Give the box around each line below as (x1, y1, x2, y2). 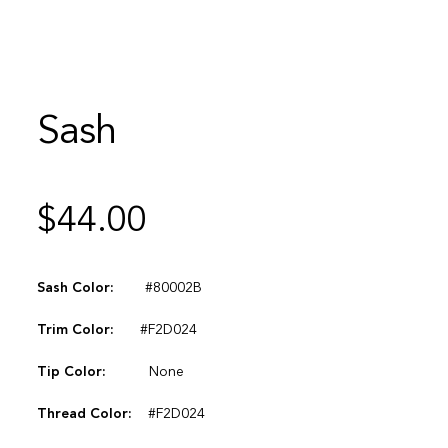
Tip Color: (36, 364, 106, 379)
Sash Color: (36, 281, 114, 296)
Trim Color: (36, 322, 114, 337)
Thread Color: (36, 406, 132, 421)
